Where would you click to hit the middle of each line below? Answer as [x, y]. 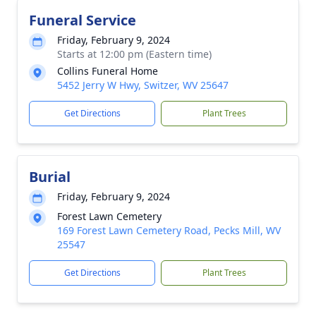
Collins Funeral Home [108, 71]
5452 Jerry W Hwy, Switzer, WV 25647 [143, 85]
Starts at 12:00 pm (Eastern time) [134, 54]
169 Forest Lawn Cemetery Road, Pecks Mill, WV [169, 230]
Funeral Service [83, 20]
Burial [50, 177]
